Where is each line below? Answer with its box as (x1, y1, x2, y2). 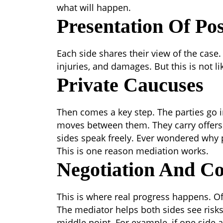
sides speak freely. (57, 132, 134, 144)
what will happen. (57, 1, 131, 13)
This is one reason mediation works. (57, 145, 209, 157)
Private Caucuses (57, 74, 204, 96)
